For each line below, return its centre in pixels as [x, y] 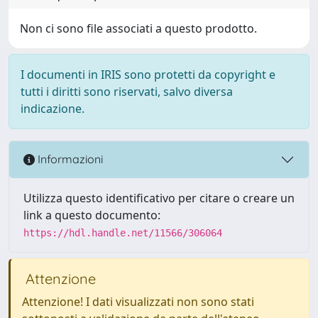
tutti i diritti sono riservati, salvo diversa [127, 91]
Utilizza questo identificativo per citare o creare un [159, 198]
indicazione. [53, 108]
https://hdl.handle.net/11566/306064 [123, 232]
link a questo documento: [92, 215]
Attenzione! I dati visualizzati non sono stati [138, 301]
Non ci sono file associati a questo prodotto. [138, 28]
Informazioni [69, 159]
